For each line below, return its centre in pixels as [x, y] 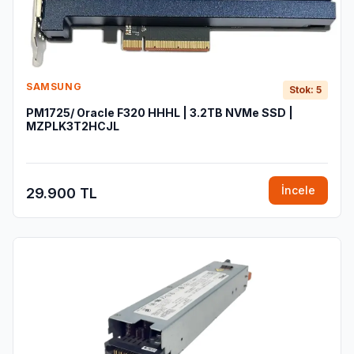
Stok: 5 [305, 90]
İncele [298, 190]
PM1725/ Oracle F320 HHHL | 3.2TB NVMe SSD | [160, 113]
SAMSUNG [54, 87]
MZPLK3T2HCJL [73, 126]
